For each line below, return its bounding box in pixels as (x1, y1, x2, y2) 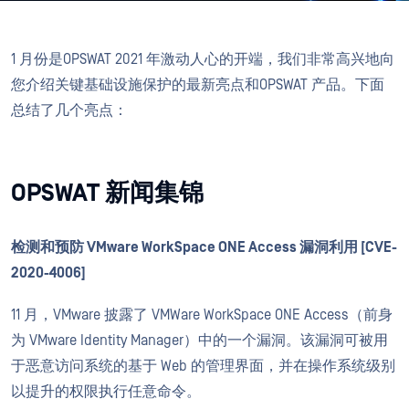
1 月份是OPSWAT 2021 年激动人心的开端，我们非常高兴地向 (11, 51, 394, 68)
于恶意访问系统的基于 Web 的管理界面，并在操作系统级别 (11, 358, 395, 374)
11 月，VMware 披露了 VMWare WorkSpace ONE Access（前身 (11, 307, 393, 323)
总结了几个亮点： (11, 102, 128, 119)
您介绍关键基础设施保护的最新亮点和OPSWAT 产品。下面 (11, 77, 384, 93)
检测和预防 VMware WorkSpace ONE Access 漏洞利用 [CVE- (11, 239, 397, 256)
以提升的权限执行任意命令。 (11, 383, 201, 400)
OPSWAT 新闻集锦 (11, 179, 204, 207)
